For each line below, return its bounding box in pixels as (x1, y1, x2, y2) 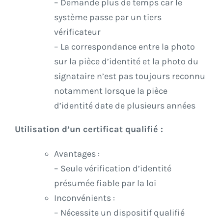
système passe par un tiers (54, 12, 162, 23)
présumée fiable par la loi (54, 178, 156, 189)
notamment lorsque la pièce (54, 85, 167, 97)
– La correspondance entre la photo (54, 41, 195, 53)
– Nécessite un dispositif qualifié (54, 207, 185, 219)
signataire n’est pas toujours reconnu (54, 71, 205, 82)
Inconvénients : (54, 192, 115, 204)
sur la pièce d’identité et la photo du (54, 56, 198, 67)
